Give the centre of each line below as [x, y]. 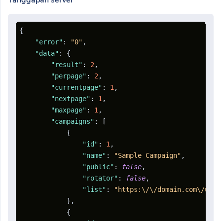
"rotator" [100, 178]
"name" [94, 156]
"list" [94, 190]
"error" [49, 42]
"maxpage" [69, 110]
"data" [47, 54]
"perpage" [69, 76]
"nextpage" [71, 99]
